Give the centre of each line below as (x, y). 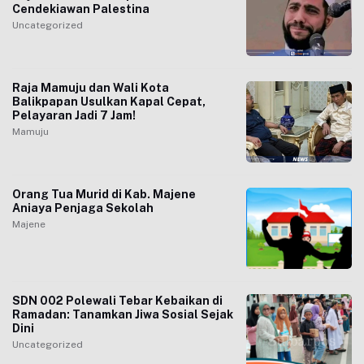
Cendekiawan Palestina (81, 9)
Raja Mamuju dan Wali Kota (91, 88)
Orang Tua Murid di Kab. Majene (104, 194)
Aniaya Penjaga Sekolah (83, 208)
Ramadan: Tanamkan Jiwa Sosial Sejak (123, 314)
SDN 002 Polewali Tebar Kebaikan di (117, 301)
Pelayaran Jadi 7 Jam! (74, 115)
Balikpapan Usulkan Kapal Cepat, (109, 102)
